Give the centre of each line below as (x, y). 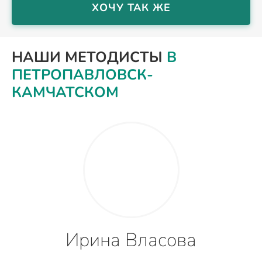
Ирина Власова (131, 240)
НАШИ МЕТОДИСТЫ (89, 57)
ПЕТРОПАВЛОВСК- (82, 75)
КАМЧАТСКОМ (65, 92)
